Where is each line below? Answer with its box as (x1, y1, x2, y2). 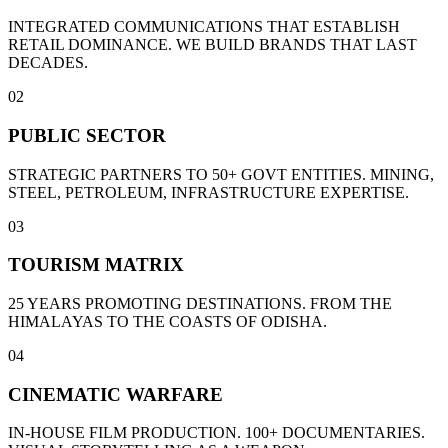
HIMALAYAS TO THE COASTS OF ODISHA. (8, 313, 327, 330)
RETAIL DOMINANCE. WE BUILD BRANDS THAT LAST (8, 36, 417, 54)
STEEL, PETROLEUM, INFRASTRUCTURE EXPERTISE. (8, 183, 409, 201)
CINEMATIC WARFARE (8, 383, 223, 405)
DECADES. (8, 54, 88, 72)
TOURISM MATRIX (8, 254, 184, 276)
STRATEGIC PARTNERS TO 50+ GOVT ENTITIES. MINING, (8, 165, 434, 183)
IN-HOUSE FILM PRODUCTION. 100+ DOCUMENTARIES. (8, 424, 425, 442)
